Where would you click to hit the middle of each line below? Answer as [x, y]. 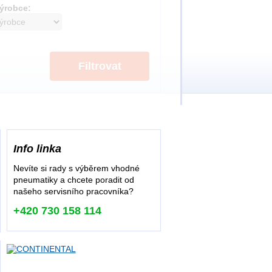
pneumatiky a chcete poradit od [73, 180]
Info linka [37, 149]
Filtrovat [100, 66]
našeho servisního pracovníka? [73, 191]
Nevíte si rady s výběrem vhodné [76, 168]
